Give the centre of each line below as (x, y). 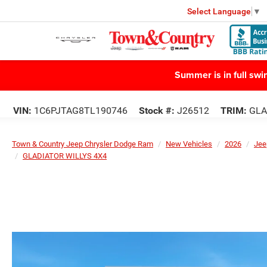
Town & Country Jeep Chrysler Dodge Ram (83, 144)
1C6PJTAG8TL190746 (80, 111)
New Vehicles (189, 144)
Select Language (219, 11)
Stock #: (157, 111)
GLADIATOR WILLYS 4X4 (65, 156)
